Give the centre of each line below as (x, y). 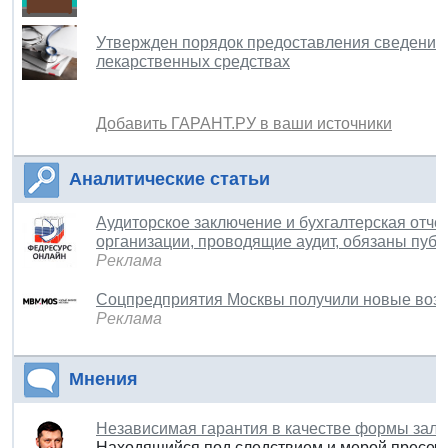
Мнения (103, 378)
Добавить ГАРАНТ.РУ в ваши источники (244, 123)
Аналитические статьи (169, 178)
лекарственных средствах (193, 61)
